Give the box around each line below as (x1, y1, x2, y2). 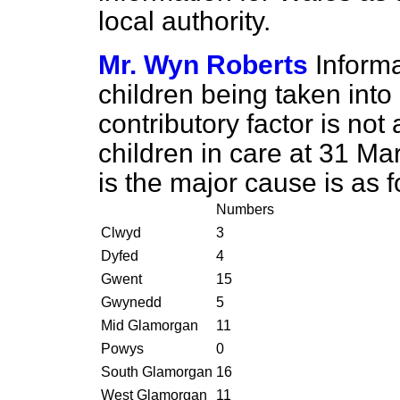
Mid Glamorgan (101, 318, 198, 333)
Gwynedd (101, 295, 162, 310)
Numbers (216, 202, 274, 217)
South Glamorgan (101, 364, 212, 379)
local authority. (98, 6, 271, 36)
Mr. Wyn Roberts (98, 50, 308, 79)
